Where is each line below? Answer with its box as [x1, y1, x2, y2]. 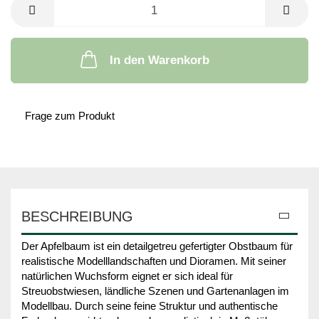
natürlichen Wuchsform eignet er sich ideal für [21, 269, 233, 282]
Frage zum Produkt [25, 109, 115, 122]
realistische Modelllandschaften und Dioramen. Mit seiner [21, 254, 286, 267]
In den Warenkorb [110, 53, 209, 67]
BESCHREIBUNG [21, 208, 133, 224]
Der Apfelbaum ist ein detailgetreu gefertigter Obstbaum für [21, 239, 293, 252]
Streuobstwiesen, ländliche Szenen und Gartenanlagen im [21, 284, 289, 297]
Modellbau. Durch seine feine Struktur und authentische [21, 299, 278, 312]
